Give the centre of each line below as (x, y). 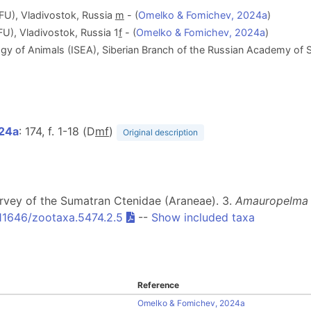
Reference (158, 285)
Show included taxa (203, 217)
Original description (160, 132)
